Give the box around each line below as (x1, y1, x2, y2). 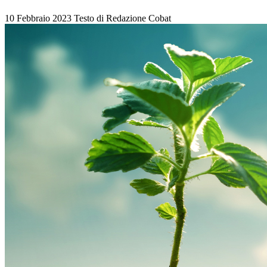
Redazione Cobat (106, 13, 171, 24)
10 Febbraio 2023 (5, 13, 74, 24)
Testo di (74, 13, 106, 24)
